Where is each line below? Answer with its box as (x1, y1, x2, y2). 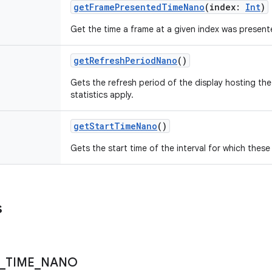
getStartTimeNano (73, 120, 157, 132)
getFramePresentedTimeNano (73, 1, 205, 13)
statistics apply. (70, 89, 134, 100)
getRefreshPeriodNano (73, 55, 177, 66)
